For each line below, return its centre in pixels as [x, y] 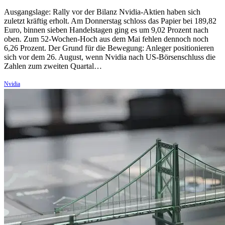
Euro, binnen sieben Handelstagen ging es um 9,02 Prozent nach [106, 30]
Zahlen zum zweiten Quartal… [53, 66]
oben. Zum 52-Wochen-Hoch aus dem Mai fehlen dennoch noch [106, 39]
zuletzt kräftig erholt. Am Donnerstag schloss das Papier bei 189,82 [110, 21]
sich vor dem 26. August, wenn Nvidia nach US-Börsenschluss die [110, 57]
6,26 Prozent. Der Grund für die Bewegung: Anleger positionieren [109, 48]
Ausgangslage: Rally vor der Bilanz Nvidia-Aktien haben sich [102, 12]
